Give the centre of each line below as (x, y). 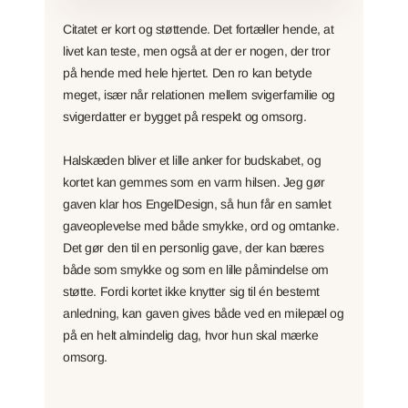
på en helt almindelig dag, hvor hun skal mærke (191, 335)
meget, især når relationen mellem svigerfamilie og (199, 94)
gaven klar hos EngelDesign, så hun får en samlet (197, 204)
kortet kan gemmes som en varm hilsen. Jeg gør (194, 182)
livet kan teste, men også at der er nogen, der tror (197, 51)
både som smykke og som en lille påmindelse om (196, 269)
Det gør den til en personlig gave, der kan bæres (194, 247)
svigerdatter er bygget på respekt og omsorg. (185, 116)
